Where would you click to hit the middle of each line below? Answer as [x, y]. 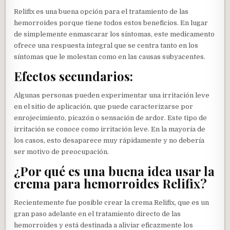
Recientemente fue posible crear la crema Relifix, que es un [112, 202]
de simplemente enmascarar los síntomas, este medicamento [114, 34]
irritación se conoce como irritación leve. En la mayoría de [110, 129]
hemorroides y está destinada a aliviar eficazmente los [104, 225]
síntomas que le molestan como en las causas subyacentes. [110, 57]
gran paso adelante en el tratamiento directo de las [98, 214]
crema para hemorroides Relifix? [111, 184]
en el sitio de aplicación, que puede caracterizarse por [104, 106]
